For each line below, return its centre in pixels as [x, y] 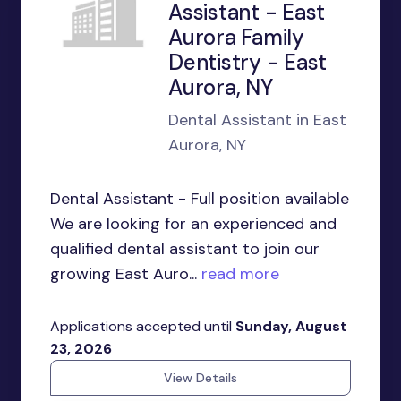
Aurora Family [236, 37]
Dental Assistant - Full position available [200, 199]
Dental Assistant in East [257, 120]
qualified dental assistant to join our [185, 249]
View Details [200, 378]
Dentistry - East [248, 62]
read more [238, 274]
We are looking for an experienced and [193, 224]
